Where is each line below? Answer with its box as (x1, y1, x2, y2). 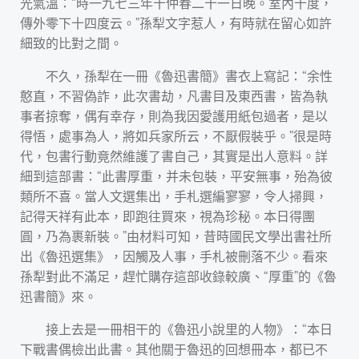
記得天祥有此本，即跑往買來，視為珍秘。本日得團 (20, 208, 315, 224)
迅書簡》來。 (20, 288, 97, 305)
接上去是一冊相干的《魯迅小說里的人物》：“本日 (46, 321, 333, 337)
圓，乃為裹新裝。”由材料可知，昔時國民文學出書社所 (20, 228, 332, 244)
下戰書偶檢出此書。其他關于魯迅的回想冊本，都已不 (20, 341, 328, 357)
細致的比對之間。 (20, 34, 123, 51)
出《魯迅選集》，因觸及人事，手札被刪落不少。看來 (20, 248, 328, 264)
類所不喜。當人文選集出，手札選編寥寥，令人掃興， (20, 188, 328, 204)
